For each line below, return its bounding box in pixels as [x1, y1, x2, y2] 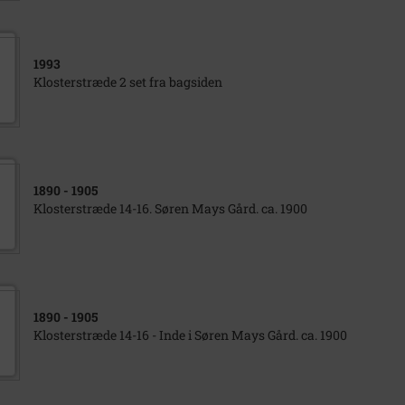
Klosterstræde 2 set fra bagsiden [33, 73, 222, 90]
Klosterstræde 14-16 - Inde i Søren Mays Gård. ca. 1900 [33, 326, 347, 344]
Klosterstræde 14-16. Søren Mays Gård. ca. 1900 [33, 200, 307, 217]
